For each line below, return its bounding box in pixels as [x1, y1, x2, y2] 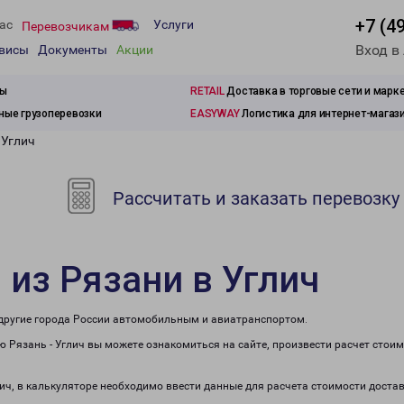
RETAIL [190, 85, 225, 97]
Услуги [153, 17, 194, 32]
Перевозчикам [22, 18, 112, 33]
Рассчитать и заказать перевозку [108, 188, 400, 209]
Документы [38, 42, 107, 58]
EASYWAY [190, 107, 240, 120]
